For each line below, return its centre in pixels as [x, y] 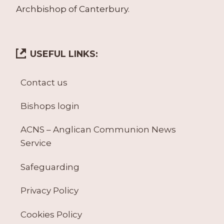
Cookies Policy [51, 214]
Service [36, 143]
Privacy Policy [49, 191]
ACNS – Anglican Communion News [98, 130]
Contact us [44, 82]
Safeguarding [50, 167]
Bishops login [50, 106]
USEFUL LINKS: [64, 53]
